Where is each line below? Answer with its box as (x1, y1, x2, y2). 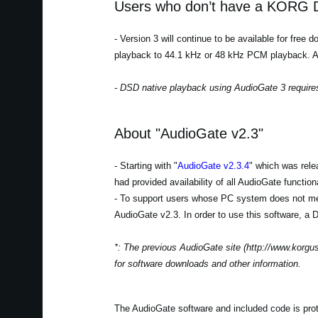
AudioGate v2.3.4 (177, 160, 249, 171)
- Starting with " (114, 160, 177, 171)
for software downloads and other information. (114, 258, 301, 269)
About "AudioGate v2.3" (114, 126, 263, 141)
